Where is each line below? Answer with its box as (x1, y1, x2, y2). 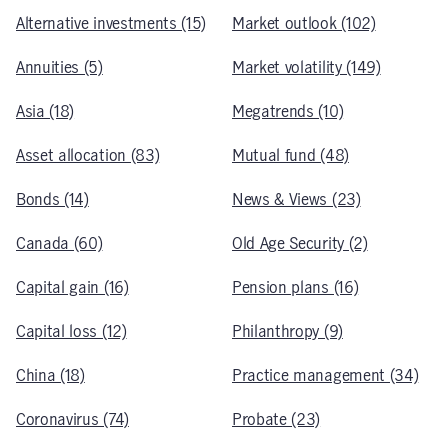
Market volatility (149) (232, 59, 381, 76)
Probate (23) (232, 411, 321, 428)
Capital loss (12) (16, 323, 127, 340)
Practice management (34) (232, 367, 419, 384)
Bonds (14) (16, 191, 89, 208)
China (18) (16, 367, 85, 384)
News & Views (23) (232, 191, 361, 208)
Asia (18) (16, 103, 75, 120)
